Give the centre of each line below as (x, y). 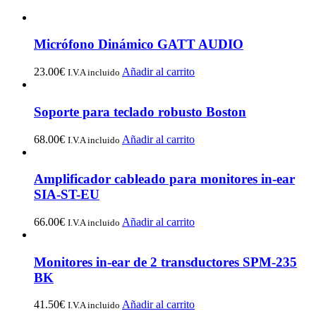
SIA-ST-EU (67, 195)
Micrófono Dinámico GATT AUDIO (139, 44)
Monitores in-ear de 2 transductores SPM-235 (165, 262)
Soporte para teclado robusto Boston (140, 111)
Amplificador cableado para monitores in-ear (164, 179)
